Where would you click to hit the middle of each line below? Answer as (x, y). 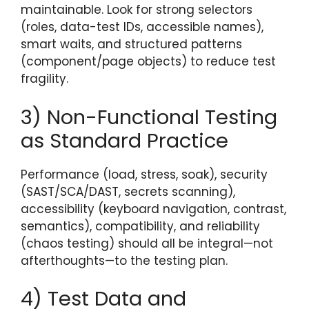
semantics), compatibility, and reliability (140, 226)
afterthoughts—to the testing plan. (124, 260)
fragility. (44, 79)
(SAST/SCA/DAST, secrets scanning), (128, 191)
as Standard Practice (124, 140)
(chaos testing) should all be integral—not (147, 243)
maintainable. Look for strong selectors (137, 10)
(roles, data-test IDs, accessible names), (142, 27)
